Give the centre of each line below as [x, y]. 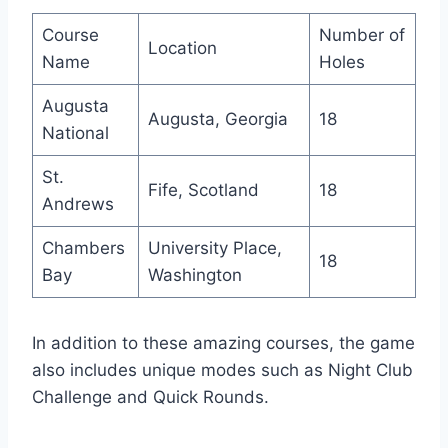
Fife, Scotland [203, 189]
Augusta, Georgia [217, 118]
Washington [194, 274]
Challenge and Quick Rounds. [150, 396]
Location [182, 47]
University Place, [214, 247]
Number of [361, 34]
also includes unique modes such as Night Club [222, 369]
